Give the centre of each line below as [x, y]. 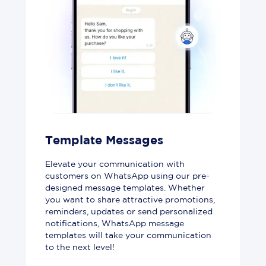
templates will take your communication [128, 235]
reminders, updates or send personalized [129, 212]
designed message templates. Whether [125, 188]
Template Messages [104, 140]
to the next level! [80, 247]
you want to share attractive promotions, [130, 200]
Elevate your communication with [115, 164]
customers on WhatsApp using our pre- [127, 176]
